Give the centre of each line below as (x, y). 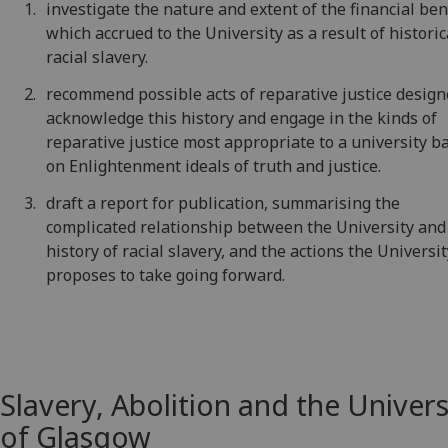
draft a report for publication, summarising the (223, 202)
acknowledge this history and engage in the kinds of (242, 118)
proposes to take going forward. (166, 274)
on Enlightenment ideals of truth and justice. (214, 166)
